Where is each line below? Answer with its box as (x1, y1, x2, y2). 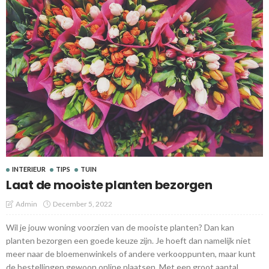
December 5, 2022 (53, 199, 112, 208)
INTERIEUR (12, 165, 46, 173)
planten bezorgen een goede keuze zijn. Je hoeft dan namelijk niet (6, 235, 251, 246)
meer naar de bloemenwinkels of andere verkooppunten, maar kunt (6, 248, 256, 259)
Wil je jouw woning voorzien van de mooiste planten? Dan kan (6, 222, 234, 232)
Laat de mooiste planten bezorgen (6, 176, 213, 193)
